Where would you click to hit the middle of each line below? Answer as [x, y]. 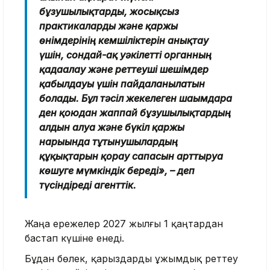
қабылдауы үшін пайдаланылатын [122, 83]
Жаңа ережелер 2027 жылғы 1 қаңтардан [124, 223]
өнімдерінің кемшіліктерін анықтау [124, 40]
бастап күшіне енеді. [74, 238]
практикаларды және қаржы [108, 26]
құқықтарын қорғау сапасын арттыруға [131, 156]
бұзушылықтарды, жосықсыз [109, 11]
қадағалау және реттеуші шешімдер [124, 69]
